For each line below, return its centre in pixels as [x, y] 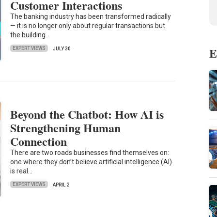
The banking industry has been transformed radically [91, 16]
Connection [39, 141]
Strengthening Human [66, 127]
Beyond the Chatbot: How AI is [87, 114]
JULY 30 [62, 48]
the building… [30, 35]
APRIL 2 [61, 185]
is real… [22, 171]
